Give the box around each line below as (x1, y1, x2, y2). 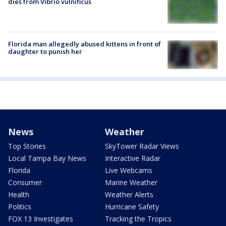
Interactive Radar (105, 153, 160, 163)
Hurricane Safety (105, 201, 159, 211)
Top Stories (8, 141, 46, 151)
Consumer (8, 177, 42, 187)
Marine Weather (105, 177, 157, 187)
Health (8, 189, 29, 199)
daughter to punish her (8, 47, 82, 56)
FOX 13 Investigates (8, 213, 73, 223)
